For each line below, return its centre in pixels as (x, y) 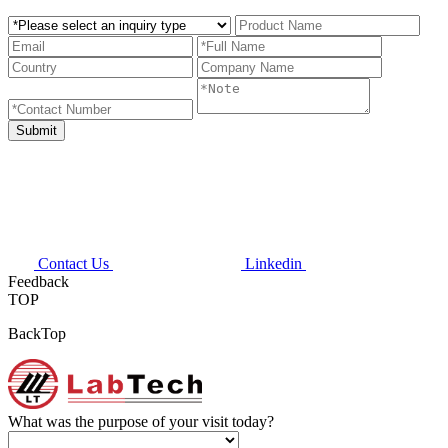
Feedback (38, 281)
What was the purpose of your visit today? (141, 421)
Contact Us (73, 263)
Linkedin (273, 263)
